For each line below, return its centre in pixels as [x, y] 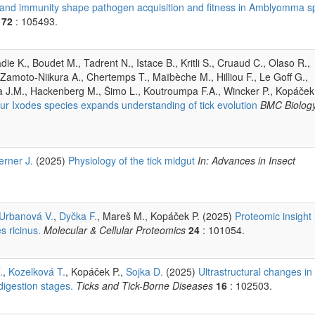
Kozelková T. [37, 271]
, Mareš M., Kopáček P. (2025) [166, 216]
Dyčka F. [78, 216]
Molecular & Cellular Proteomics [115, 230]
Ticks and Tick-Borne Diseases [144, 285]
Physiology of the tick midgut [131, 160]
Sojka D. [144, 271]
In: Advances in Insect [246, 160]
